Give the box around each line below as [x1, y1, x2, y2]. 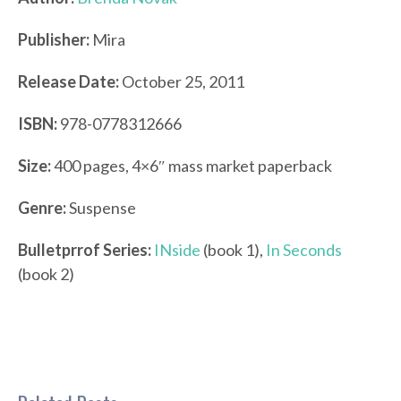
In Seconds [266, 240, 342, 260]
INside [154, 240, 200, 260]
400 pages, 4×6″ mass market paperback [51, 156, 332, 176]
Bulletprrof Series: [18, 240, 151, 260]
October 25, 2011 [119, 72, 244, 92]
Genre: [18, 198, 66, 218]
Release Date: [18, 72, 119, 92]
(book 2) [18, 264, 74, 285]
